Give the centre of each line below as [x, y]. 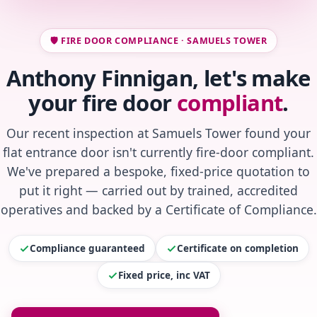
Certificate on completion [237, 249]
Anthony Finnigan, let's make [158, 78]
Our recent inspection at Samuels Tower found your [158, 133]
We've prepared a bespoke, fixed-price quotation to [158, 172]
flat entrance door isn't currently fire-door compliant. [158, 152]
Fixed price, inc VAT [164, 276]
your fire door [103, 103]
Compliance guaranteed [87, 249]
